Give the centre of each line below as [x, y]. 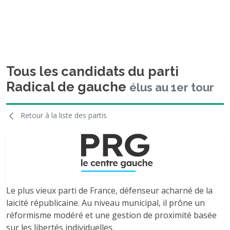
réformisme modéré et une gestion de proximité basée [111, 215]
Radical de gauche [68, 87]
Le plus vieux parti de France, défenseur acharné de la [109, 191]
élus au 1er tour [172, 87]
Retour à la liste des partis [63, 115]
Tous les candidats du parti [92, 71]
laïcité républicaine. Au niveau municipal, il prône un [106, 203]
